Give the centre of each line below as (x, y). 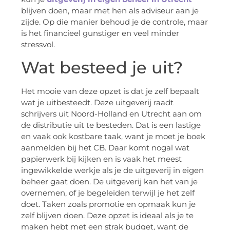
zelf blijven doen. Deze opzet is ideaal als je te (107, 215)
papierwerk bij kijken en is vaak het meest (101, 159)
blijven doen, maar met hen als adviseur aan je (110, 11)
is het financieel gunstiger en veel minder (100, 33)
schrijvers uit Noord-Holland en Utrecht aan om (111, 113)
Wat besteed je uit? (102, 67)
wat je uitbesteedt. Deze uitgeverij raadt (97, 102)
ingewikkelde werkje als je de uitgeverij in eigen (112, 170)
